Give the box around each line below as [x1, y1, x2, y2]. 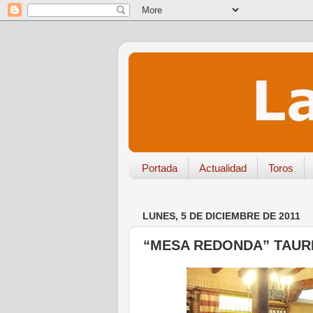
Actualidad [198, 162, 247, 175]
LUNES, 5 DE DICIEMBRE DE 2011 [143, 210, 300, 221]
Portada [141, 162, 177, 175]
